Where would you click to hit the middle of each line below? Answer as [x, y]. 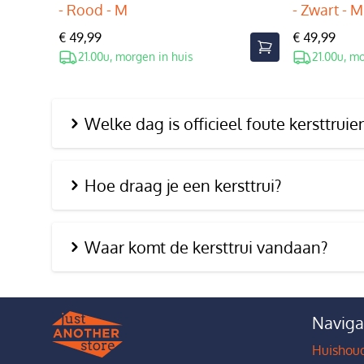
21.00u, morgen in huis [136, 56]
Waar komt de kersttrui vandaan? [206, 247]
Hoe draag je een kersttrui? [183, 185]
